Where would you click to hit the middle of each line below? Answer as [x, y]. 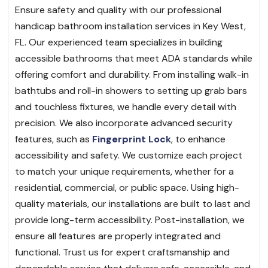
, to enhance [198, 139]
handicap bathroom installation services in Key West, [130, 26]
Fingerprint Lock [132, 139]
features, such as [54, 139]
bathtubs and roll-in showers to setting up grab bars [131, 90]
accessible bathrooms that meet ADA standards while [134, 58]
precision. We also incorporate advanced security [124, 123]
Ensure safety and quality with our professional [118, 10]
